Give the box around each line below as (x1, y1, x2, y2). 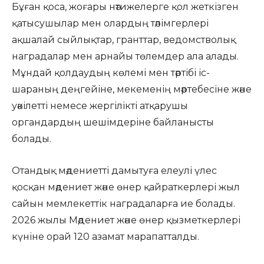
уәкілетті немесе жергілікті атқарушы (12, 100, 188, 111)
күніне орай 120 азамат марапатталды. (12, 231, 199, 242)
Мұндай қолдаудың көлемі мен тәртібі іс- (12, 67, 210, 78)
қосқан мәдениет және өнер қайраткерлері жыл (12, 181, 240, 193)
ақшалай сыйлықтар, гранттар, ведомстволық (12, 34, 236, 45)
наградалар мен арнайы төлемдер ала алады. (12, 51, 239, 62)
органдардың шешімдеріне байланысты (12, 117, 214, 128)
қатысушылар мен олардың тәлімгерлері (12, 18, 209, 29)
